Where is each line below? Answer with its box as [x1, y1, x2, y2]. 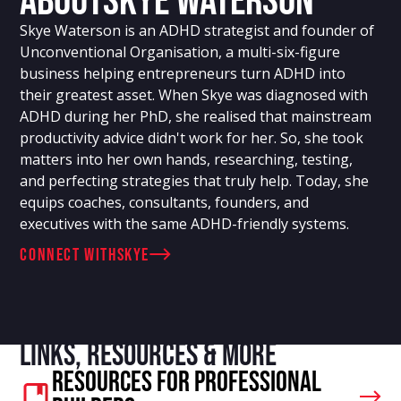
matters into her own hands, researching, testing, [20, 149, 354, 169]
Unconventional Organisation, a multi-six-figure [20, 41, 341, 62]
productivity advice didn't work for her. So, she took [20, 127, 364, 148]
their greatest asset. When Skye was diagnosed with [20, 84, 369, 105]
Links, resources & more [20, 336, 277, 375]
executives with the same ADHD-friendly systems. [20, 213, 350, 234]
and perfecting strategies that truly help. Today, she [20, 170, 370, 191]
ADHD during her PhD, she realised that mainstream [20, 106, 372, 126]
